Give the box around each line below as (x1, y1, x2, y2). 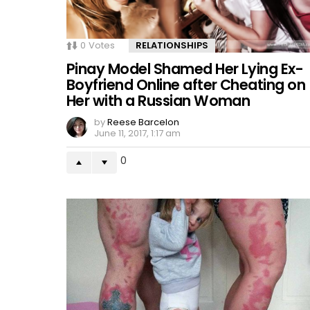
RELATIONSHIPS (136, 38, 208, 52)
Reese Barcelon (107, 115, 179, 129)
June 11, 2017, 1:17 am (94, 126, 181, 140)
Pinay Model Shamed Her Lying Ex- (66, 58, 304, 79)
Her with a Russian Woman (66, 90, 250, 111)
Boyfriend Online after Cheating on (66, 74, 306, 95)
